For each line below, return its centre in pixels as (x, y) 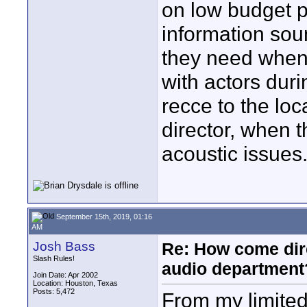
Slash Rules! (54, 258)
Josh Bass (64, 246)
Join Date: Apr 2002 (65, 275)
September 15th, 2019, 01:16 (103, 216)
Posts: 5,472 (54, 291)
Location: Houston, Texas (75, 283)
